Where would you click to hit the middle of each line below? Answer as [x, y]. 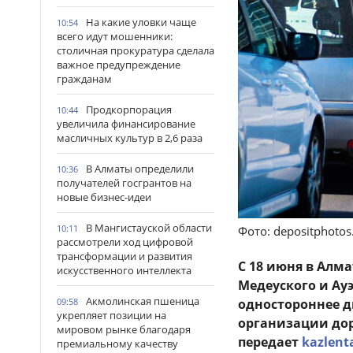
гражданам [84, 79]
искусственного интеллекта [124, 270]
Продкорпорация [129, 110]
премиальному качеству [117, 344]
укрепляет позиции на [111, 315]
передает [270, 342]
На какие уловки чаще [141, 22]
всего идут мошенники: [115, 36]
